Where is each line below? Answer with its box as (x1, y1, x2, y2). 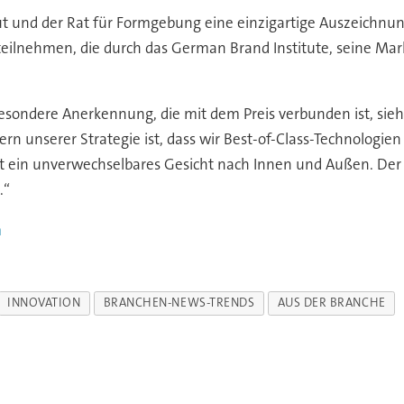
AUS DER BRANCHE (277, 295, 386, 311)
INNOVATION (7, 295, 81, 311)
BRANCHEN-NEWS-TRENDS (103, 295, 255, 311)
